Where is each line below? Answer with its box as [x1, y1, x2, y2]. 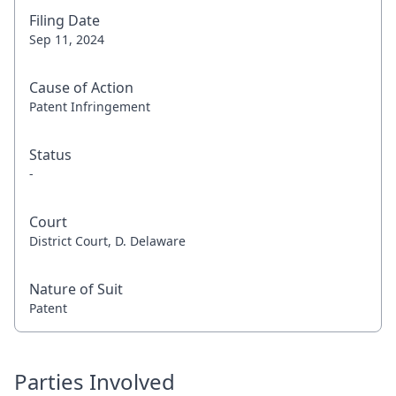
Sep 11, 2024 [29, 31, 104, 48]
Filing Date [29, 11, 100, 30]
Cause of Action [29, 78, 133, 97]
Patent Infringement [29, 98, 150, 115]
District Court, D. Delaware [29, 232, 186, 249]
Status [29, 145, 72, 164]
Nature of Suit [29, 279, 123, 299]
